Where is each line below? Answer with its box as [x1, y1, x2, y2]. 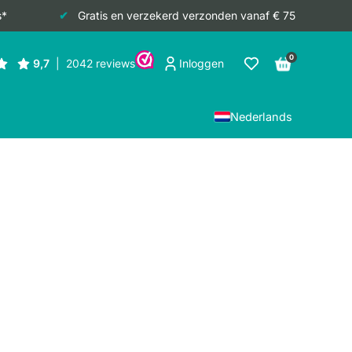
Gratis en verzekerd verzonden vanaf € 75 [77, 9, 295, 22]
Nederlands [230, 110, 292, 124]
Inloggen [179, 57, 224, 71]
